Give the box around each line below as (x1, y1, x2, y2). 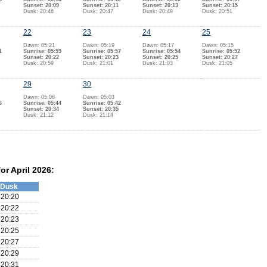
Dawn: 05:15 (202, 42, 234, 48)
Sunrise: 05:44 (23, 100, 61, 106)
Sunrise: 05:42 (83, 100, 121, 106)
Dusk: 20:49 (142, 8, 173, 14)
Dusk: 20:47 (83, 8, 113, 14)
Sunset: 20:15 (202, 2, 238, 8)
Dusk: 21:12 (23, 112, 54, 118)
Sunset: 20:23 (83, 54, 119, 60)
